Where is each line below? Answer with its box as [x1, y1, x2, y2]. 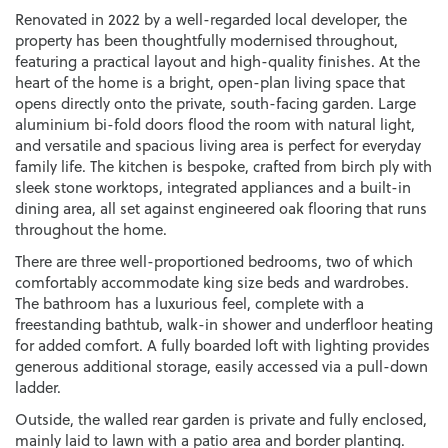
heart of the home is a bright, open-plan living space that [15, 71, 405, 93]
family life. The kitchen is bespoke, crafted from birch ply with [15, 155, 432, 177]
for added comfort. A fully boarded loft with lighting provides [15, 334, 430, 356]
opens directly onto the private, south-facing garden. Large [15, 92, 416, 114]
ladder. [15, 376, 61, 398]
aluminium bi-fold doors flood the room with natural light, [15, 113, 415, 135]
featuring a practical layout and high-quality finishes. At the [15, 50, 420, 72]
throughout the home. [15, 218, 167, 240]
